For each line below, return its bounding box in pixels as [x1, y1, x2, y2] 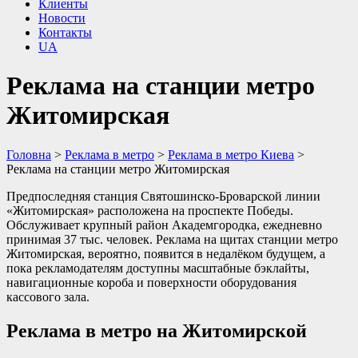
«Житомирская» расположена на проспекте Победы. [6, 203, 293, 217]
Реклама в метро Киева [168, 147, 294, 161]
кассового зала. [6, 289, 89, 304]
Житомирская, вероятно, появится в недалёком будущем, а [6, 246, 325, 261]
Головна [6, 147, 51, 161]
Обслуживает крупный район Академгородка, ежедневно [6, 217, 322, 232]
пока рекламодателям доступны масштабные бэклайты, [6, 261, 309, 275]
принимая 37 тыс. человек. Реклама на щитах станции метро [6, 232, 338, 246]
